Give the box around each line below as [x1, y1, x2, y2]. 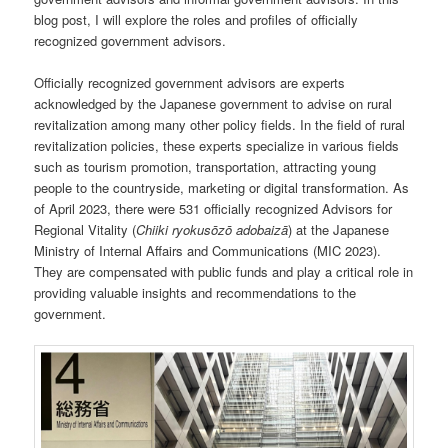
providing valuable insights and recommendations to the [34, 283, 357, 303]
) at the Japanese [288, 220, 390, 240]
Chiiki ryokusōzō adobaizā [136, 220, 289, 240]
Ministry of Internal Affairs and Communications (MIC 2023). [34, 241, 382, 261]
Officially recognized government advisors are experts [34, 73, 346, 93]
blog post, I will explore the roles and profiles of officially [34, 10, 359, 30]
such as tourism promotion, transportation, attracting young [34, 157, 377, 177]
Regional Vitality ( [34, 220, 137, 240]
